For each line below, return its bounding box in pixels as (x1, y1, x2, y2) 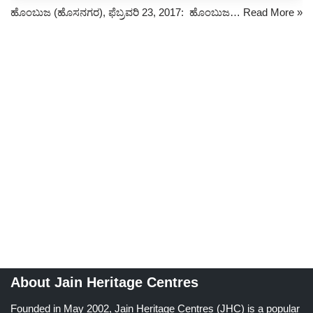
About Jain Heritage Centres (10, 275, 198, 291)
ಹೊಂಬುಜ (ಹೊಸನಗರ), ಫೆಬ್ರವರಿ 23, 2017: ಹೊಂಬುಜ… (10, 6, 243, 19)
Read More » (243, 6, 303, 19)
